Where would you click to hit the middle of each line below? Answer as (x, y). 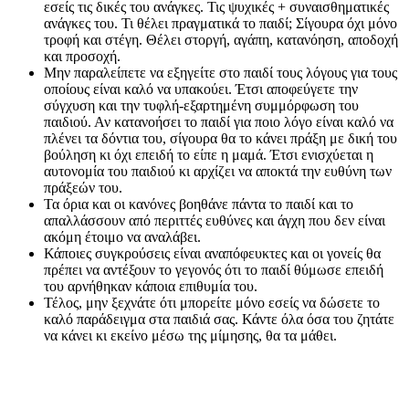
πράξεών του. (83, 188)
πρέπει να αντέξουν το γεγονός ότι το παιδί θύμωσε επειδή (214, 270)
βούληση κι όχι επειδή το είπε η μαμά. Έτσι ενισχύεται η (209, 155)
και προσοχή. (82, 57)
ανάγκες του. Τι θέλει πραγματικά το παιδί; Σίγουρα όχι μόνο (220, 24)
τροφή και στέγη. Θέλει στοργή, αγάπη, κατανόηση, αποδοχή (221, 40)
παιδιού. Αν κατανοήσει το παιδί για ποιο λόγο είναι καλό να (219, 122)
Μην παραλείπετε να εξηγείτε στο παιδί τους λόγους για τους (220, 73)
